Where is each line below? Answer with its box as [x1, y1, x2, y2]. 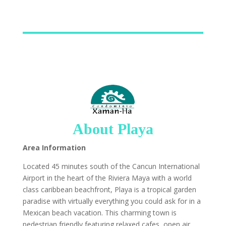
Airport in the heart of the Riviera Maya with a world [22, 173, 192, 183]
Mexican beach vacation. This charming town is [22, 208, 177, 218]
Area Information [22, 143, 86, 153]
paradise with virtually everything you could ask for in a [22, 196, 201, 206]
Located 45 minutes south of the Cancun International [22, 161, 200, 172]
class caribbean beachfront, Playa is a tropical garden [22, 185, 196, 195]
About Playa [72, 121, 153, 138]
